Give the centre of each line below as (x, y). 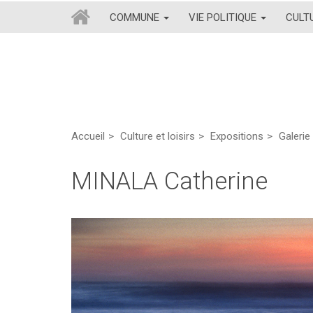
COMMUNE (136, 17)
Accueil (88, 136)
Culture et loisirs (158, 136)
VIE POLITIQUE (224, 17)
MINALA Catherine (169, 181)
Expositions (237, 136)
